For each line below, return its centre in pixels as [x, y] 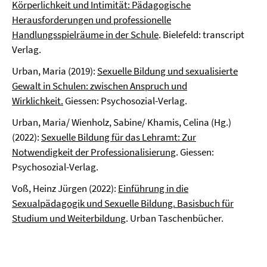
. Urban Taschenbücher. [175, 218]
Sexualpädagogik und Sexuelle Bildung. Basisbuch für [123, 203]
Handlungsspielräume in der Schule [85, 35]
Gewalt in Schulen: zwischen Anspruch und [100, 86]
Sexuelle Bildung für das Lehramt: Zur [119, 137]
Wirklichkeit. [38, 101]
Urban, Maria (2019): [55, 71]
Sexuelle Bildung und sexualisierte [167, 71]
